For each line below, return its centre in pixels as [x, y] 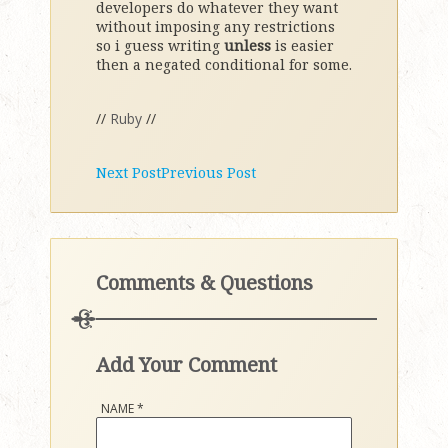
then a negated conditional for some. [224, 64]
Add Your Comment [186, 364]
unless [247, 45]
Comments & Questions [204, 282]
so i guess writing [160, 45]
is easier [302, 45]
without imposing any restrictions [215, 26]
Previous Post [208, 172]
